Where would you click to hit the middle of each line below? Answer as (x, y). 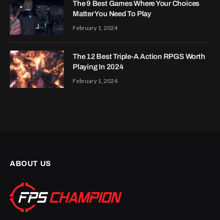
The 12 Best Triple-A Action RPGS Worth (139, 56)
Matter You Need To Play (112, 14)
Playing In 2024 (98, 67)
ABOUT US (30, 163)
